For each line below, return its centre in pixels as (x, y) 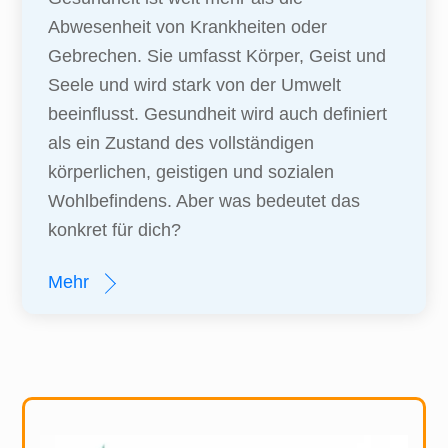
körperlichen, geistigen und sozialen (190, 171)
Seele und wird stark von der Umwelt (194, 84)
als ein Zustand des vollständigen (180, 142)
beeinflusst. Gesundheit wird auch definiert (217, 113)
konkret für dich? (114, 229)
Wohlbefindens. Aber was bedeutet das (203, 200)
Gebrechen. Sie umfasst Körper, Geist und (216, 55)
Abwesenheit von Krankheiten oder (187, 26)
